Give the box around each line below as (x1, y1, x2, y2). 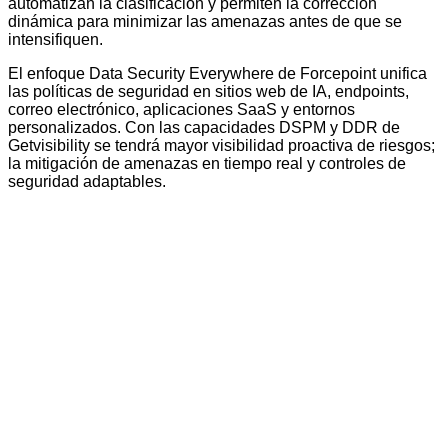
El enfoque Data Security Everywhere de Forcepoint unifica (8, 64, 427, 82)
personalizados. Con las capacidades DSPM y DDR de (8, 118, 400, 136)
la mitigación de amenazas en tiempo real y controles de (8, 154, 406, 172)
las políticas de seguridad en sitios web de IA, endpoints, (8, 82, 409, 100)
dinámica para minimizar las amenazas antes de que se (8, 12, 402, 30)
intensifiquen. (8, 30, 103, 48)
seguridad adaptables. (8, 172, 166, 190)
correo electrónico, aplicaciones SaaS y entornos (8, 100, 355, 118)
